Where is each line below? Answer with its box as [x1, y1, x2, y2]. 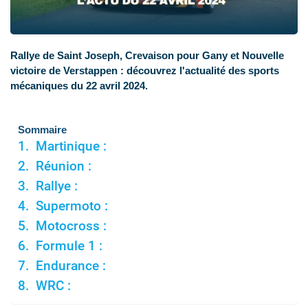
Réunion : [35, 159, 91, 175]
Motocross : [35, 219, 107, 234]
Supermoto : [35, 199, 108, 214]
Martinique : [35, 139, 107, 155]
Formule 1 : [35, 239, 102, 254]
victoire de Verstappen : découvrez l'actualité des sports [10, 65, 279, 77]
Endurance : [35, 258, 106, 274]
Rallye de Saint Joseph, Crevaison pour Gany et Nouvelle [10, 49, 284, 62]
